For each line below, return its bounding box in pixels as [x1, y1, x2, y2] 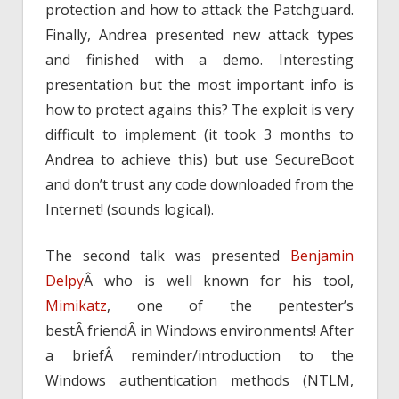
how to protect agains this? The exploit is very [45, 99, 354, 119]
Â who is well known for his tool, [84, 270, 354, 290]
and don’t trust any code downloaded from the [45, 174, 354, 194]
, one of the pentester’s [107, 295, 354, 315]
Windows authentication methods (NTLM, [45, 370, 354, 390]
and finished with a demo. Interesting [45, 49, 354, 69]
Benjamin [290, 245, 354, 265]
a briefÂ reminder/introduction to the [45, 345, 354, 365]
